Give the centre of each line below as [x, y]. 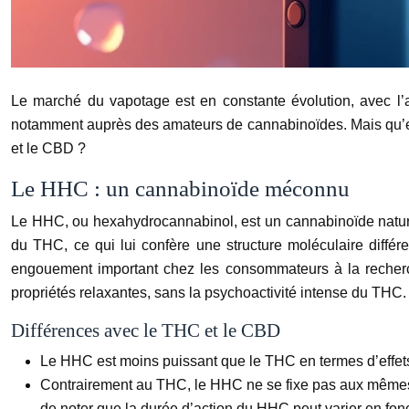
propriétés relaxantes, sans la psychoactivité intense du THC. [209, 292]
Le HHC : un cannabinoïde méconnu [180, 188]
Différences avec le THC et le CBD [146, 330]
